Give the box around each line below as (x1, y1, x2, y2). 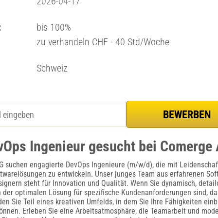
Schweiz (36, 62, 68, 74)
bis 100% (36, 21, 71, 33)
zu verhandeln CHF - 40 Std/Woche (36, 36, 169, 48)
